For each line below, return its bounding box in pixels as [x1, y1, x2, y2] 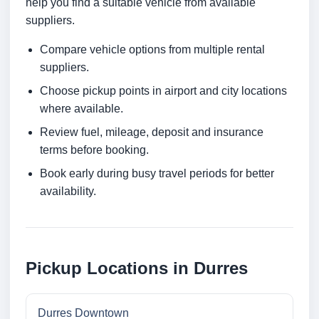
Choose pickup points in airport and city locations [40, 85, 287, 98]
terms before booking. [40, 144, 149, 157]
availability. [40, 185, 96, 198]
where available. [40, 103, 123, 115]
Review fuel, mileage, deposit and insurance [40, 126, 263, 139]
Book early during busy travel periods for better [40, 167, 274, 180]
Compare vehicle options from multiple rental [40, 43, 265, 56]
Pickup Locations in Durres [26, 258, 248, 278]
